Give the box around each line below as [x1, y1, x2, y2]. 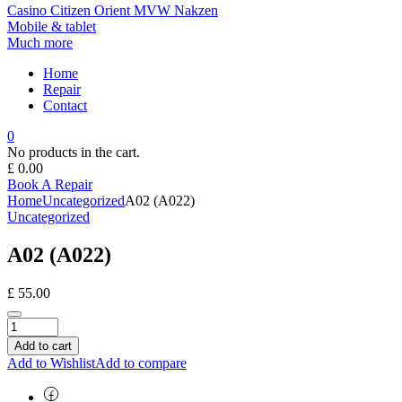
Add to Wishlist [7, 354, 95, 371]
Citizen [50, 2, 94, 18]
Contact [43, 97, 87, 113]
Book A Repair [7, 176, 92, 192]
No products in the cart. [7, 144, 140, 160]
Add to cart [14, 338, 72, 353]
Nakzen [174, 2, 218, 18]
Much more [7, 34, 73, 50]
